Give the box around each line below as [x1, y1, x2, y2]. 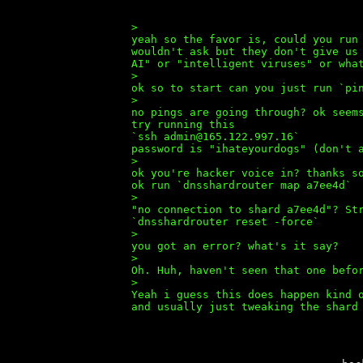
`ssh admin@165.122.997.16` [131, 130, 300, 143]
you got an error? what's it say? [131, 240, 339, 252]
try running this [131, 118, 235, 130]
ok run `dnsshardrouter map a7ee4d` [131, 179, 352, 191]
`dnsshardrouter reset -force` [131, 216, 319, 228]
